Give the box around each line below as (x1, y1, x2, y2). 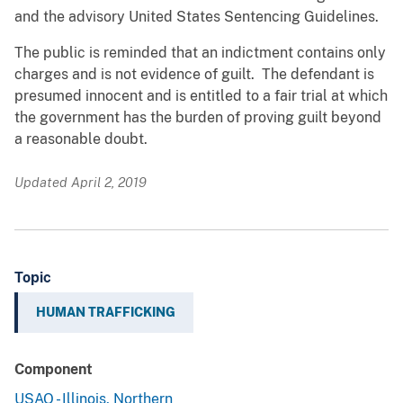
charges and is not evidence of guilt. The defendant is (14, 66, 374, 84)
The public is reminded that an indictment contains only (14, 44, 386, 62)
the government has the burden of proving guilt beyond (14, 109, 381, 127)
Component (14, 361, 93, 379)
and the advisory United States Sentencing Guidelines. (14, 8, 386, 26)
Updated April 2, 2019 (14, 175, 147, 191)
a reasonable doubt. (14, 130, 162, 148)
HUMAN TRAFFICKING (36, 305, 175, 320)
